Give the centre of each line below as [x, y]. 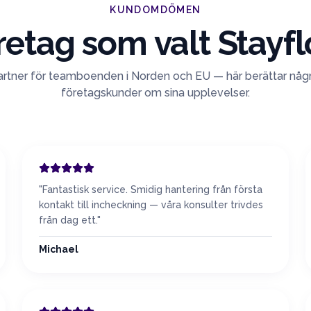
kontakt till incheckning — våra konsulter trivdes [151, 205]
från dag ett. [68, 220]
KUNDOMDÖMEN [155, 10]
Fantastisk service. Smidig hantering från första [152, 190]
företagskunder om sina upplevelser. [155, 93]
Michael [59, 249]
